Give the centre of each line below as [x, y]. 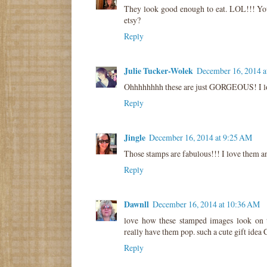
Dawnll [136, 204]
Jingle [135, 137]
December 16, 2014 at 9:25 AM [201, 137]
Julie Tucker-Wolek [159, 70]
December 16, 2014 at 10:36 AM [206, 204]
